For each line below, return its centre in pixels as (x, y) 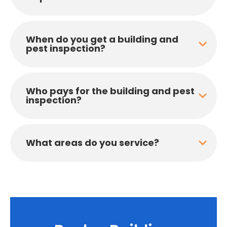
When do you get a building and (102, 39)
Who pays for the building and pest (110, 91)
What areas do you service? (92, 142)
